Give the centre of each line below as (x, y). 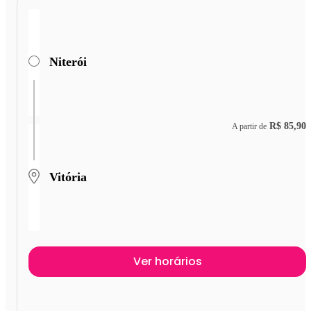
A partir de (249, 127)
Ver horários (167, 261)
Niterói (68, 62)
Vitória (68, 177)
